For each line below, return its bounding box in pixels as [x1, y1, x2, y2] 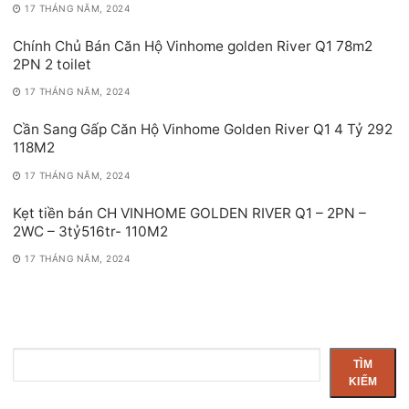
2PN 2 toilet [13, 56, 91, 74]
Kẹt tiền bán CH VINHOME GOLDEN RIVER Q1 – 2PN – [13, 204, 366, 222]
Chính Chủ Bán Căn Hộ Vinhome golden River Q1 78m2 [13, 37, 372, 56]
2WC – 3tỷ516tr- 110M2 [13, 222, 168, 240]
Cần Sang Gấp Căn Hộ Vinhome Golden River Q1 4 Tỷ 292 [13, 121, 393, 139]
